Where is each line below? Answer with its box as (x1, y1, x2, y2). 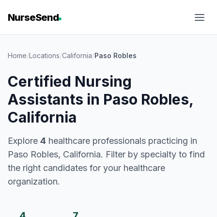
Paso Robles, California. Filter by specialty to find (8, 149, 205, 159)
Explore (8, 136, 40, 146)
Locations (29, 51, 60, 60)
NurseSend (8, 12, 59, 23)
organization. (8, 176, 60, 186)
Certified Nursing (8, 73, 132, 90)
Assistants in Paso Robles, (8, 91, 193, 108)
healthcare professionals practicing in (46, 136, 197, 146)
